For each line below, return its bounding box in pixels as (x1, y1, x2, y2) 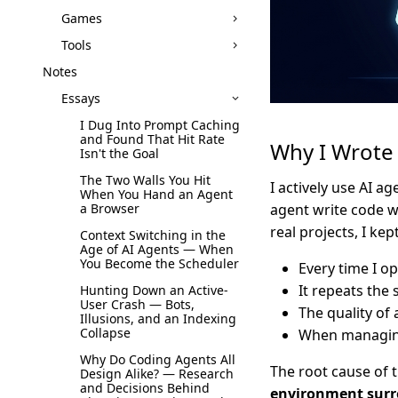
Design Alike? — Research (80, 364, 234, 382)
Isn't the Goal (80, 144, 159, 162)
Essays (61, 89, 100, 107)
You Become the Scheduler (80, 254, 239, 272)
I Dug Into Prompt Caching (80, 115, 240, 133)
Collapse (80, 323, 131, 341)
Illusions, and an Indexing (80, 309, 236, 327)
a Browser (80, 199, 139, 217)
